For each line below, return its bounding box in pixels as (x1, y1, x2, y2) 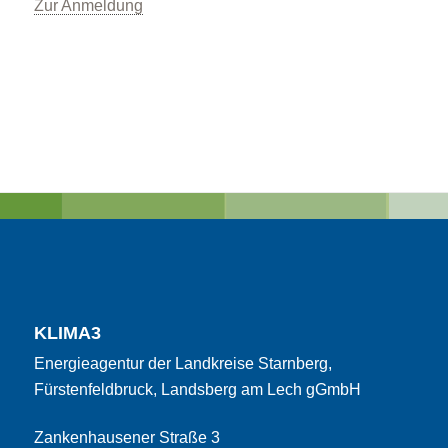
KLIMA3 (33, 322, 101, 343)
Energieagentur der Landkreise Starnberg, (33, 354, 332, 372)
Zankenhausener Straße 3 (33, 428, 220, 446)
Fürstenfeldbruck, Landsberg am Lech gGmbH (33, 380, 361, 398)
